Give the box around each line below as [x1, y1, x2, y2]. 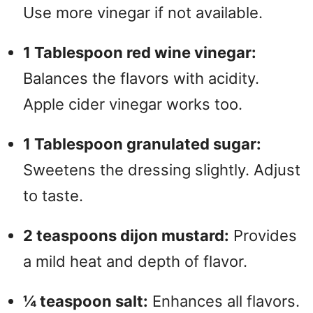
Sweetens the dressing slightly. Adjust [23, 160, 300, 179]
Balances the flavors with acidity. [23, 68, 259, 87]
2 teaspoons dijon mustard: [23, 226, 229, 245]
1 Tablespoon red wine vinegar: [23, 43, 256, 61]
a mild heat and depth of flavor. [23, 252, 247, 270]
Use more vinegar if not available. [23, 3, 263, 22]
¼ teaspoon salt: [23, 291, 148, 310]
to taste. [23, 186, 83, 205]
